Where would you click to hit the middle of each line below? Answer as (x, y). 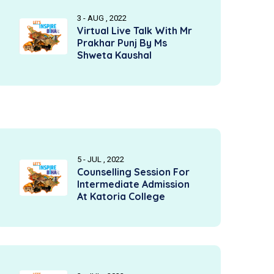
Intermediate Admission (133, 184)
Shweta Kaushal (114, 55)
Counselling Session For (133, 172)
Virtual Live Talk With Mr (135, 31)
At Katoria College (121, 196)
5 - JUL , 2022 (101, 159)
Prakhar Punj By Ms (122, 43)
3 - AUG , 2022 (102, 18)
